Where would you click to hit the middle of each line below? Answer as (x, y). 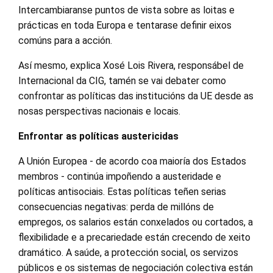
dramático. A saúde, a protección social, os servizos (128, 252)
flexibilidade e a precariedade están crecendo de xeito (134, 237)
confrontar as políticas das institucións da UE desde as (136, 96)
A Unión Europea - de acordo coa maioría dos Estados (132, 161)
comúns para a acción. (65, 40)
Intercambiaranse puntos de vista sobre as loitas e (126, 10)
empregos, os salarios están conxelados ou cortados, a (136, 222)
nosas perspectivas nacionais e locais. (99, 111)
